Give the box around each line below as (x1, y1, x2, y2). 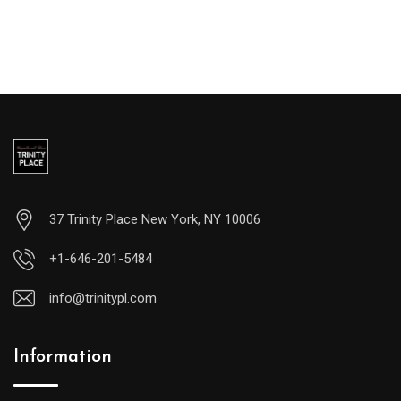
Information (13, 348, 112, 366)
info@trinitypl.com (49, 290, 157, 306)
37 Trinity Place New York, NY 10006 (49, 211, 260, 227)
